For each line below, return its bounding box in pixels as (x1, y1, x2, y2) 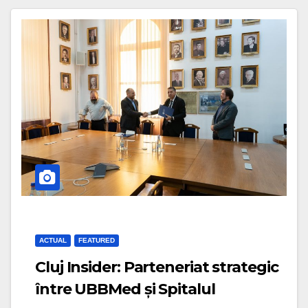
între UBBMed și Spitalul (35, 280, 215, 299)
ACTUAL (39, 236, 67, 245)
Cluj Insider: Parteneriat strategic (35, 258, 278, 277)
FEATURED (78, 236, 115, 245)
